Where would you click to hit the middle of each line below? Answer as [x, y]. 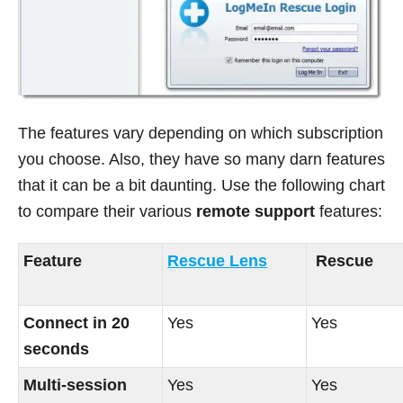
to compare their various [107, 212]
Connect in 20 [77, 323]
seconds [57, 349]
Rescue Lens [218, 261]
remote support [255, 212]
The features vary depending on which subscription [201, 134]
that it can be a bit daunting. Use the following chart [201, 186]
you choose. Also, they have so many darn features [201, 160]
